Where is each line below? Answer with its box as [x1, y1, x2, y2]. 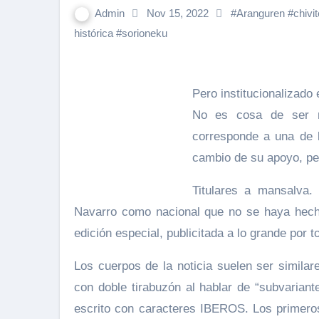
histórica [74, 27, 113, 39]
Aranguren [236, 7, 285, 19]
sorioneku [122, 27, 167, 39]
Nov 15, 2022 [144, 7, 211, 19]
